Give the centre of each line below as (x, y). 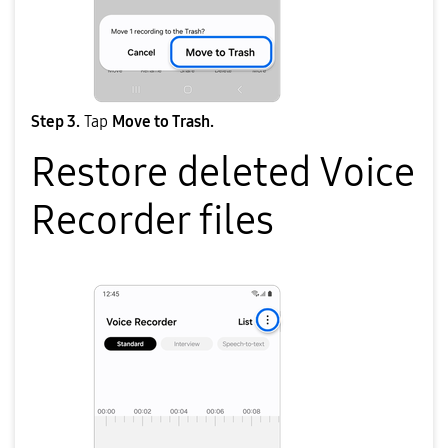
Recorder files (152, 221)
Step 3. (55, 122)
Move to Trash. (163, 122)
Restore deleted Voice (223, 173)
